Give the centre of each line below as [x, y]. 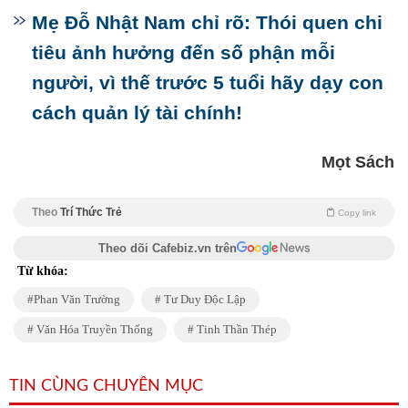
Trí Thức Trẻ [91, 213]
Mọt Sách [358, 163]
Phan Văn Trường [77, 300]
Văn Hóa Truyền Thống [93, 330]
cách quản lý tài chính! [137, 113]
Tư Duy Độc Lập [204, 300]
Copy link [357, 213]
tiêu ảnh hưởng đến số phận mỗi [184, 53]
